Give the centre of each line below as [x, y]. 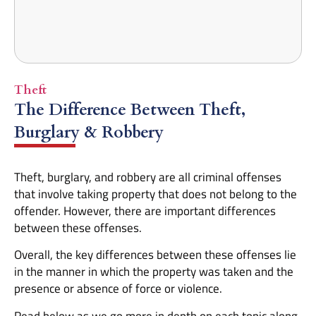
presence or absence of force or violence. [118, 289]
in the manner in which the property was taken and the [154, 272]
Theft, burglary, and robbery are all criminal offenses [148, 177]
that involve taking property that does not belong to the [156, 194]
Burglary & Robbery [89, 132]
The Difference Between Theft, [130, 110]
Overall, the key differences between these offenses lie [155, 255]
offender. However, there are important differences [145, 211]
